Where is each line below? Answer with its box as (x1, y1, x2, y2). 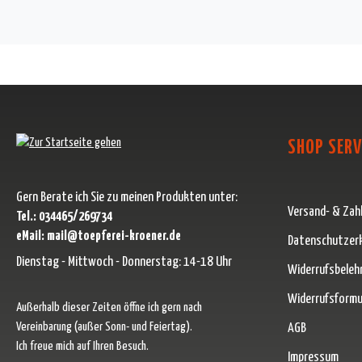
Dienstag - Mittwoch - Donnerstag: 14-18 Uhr (16, 255, 232, 269)
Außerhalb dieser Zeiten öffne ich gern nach (16, 301, 202, 314)
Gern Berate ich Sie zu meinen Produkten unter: (16, 190, 238, 204)
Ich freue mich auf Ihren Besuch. (16, 339, 149, 352)
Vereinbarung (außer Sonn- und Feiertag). (16, 320, 192, 333)
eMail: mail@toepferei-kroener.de (16, 229, 181, 243)
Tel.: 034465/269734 (16, 209, 112, 224)
